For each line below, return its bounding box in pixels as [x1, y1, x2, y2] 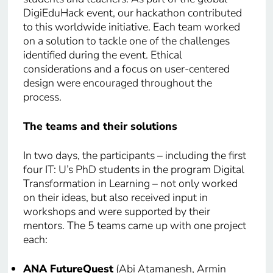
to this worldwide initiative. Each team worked [23, 19, 240, 34]
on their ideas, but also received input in [23, 190, 208, 205]
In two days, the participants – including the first [23, 147, 246, 163]
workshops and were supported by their [23, 204, 210, 219]
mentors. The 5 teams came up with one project [23, 218, 246, 233]
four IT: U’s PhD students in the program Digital [23, 161, 244, 177]
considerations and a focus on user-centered [23, 61, 230, 76]
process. [23, 89, 64, 104]
